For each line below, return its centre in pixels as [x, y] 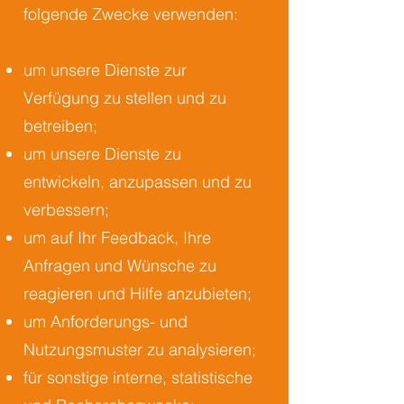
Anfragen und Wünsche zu [120, 266]
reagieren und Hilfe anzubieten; [138, 294]
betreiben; [60, 126]
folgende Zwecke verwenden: [131, 14]
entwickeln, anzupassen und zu [138, 182]
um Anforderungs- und [106, 321]
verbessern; [66, 210]
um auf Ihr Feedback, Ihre [117, 238]
